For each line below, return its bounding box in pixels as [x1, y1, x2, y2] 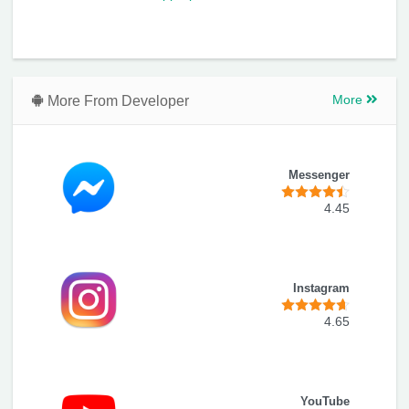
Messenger [288, 168, 350, 183]
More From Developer [44, 91, 189, 109]
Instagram [293, 281, 350, 296]
